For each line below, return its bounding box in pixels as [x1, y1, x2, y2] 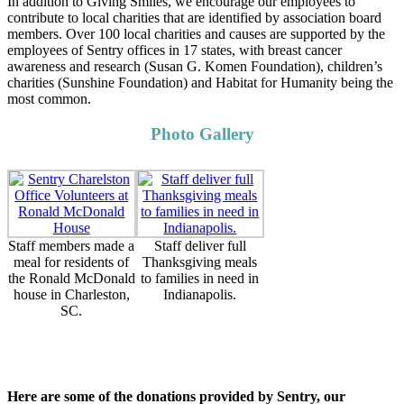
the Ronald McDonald [7, 271, 135, 287]
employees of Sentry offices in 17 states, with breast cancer [7, 41, 342, 58]
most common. [7, 90, 91, 106]
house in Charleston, [13, 287, 130, 303]
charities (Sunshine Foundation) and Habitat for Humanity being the [7, 74, 393, 90]
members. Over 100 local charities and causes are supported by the [7, 25, 385, 41]
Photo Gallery [150, 124, 254, 143]
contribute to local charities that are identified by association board [7, 9, 381, 25]
